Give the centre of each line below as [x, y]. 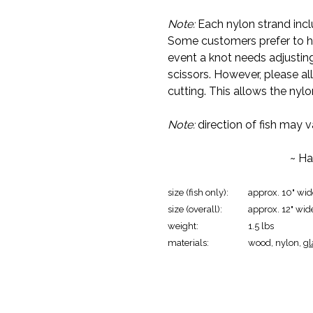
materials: [188, 242]
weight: [183, 226]
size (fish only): [198, 192]
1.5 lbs [261, 226]
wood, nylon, [276, 242]
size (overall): [195, 209]
